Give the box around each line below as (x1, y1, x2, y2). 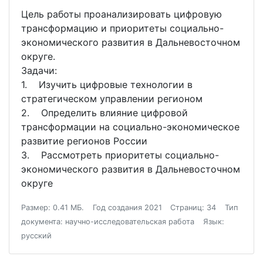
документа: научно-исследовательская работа (21, 217, 194, 227)
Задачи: (21, 65, 57, 77)
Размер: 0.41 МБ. (21, 203, 84, 213)
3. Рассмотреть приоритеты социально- (21, 149, 219, 161)
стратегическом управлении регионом (21, 93, 203, 105)
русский (21, 231, 52, 241)
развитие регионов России (21, 135, 147, 147)
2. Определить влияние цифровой (21, 107, 188, 119)
